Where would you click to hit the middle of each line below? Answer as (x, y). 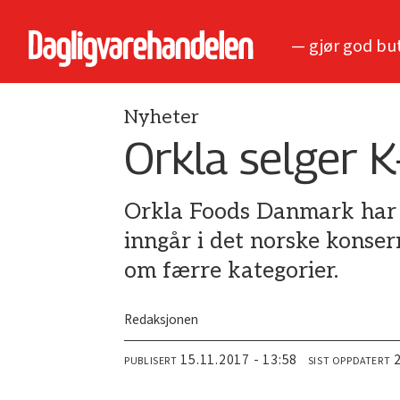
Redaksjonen (162, 320)
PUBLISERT (151, 362)
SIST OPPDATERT (349, 362)
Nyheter (162, 117)
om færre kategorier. (232, 271)
